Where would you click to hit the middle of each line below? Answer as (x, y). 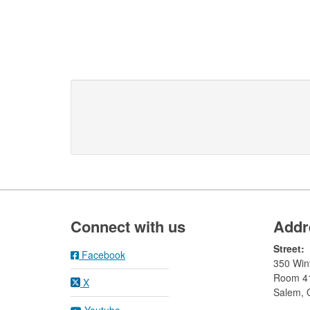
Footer (98, 210)
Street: (289, 249)
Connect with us (128, 227)
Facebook (102, 255)
